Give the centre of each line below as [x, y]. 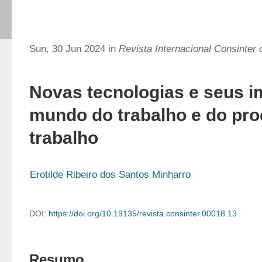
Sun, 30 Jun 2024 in [74, 49]
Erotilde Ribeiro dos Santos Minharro [110, 175]
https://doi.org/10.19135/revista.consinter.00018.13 [143, 213]
